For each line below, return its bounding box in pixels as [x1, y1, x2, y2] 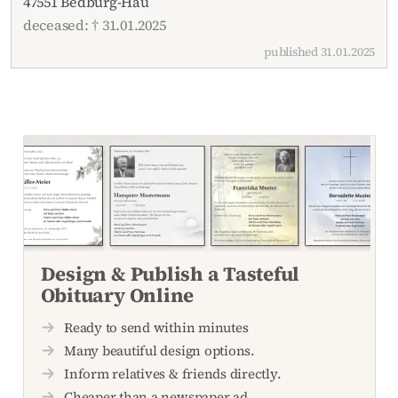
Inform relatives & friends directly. [64, 363, 282, 383]
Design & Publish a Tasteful [40, 259, 300, 287]
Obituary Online [40, 281, 195, 308]
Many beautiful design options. [64, 341, 255, 361]
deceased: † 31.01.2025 [22, 14, 166, 35]
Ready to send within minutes [64, 318, 249, 338]
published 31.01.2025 [264, 43, 376, 60]
